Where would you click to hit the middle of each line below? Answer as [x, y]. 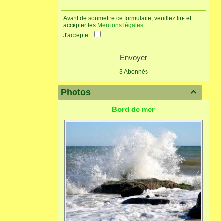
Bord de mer [133, 110]
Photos [76, 92]
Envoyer [133, 58]
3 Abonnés [133, 72]
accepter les [80, 25]
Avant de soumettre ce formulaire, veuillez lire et [127, 18]
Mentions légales [120, 25]
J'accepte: [79, 35]
